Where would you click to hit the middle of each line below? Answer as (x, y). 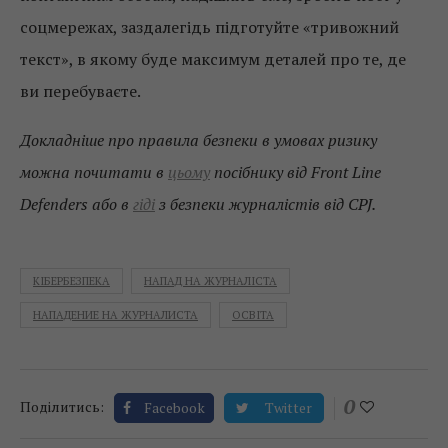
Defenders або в (76, 204)
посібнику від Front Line (295, 172)
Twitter (288, 408)
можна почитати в (94, 172)
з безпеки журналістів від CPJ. (265, 204)
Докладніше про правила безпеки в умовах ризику (198, 140)
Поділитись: (62, 407)
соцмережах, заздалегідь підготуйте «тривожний (209, 27)
